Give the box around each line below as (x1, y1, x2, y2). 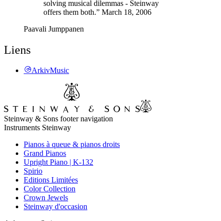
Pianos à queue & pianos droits (24, 140, 120, 149)
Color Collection (24, 184, 75, 193)
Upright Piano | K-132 (24, 158, 93, 167)
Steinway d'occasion (24, 202, 87, 211)
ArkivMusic (32, 66, 69, 75)
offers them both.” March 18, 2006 (43, 7, 151, 16)
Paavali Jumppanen (24, 24, 84, 33)
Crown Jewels (24, 193, 68, 202)
